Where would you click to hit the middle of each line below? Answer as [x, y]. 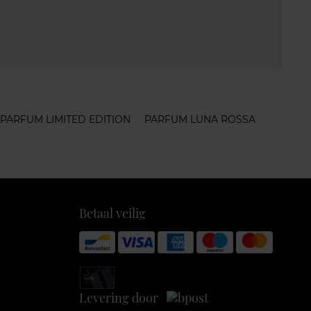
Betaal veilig [112, 213]
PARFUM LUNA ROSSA [200, 119]
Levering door [123, 298]
